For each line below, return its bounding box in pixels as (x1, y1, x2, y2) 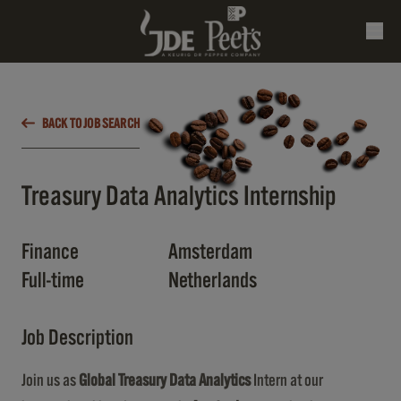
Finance (21, 241, 79, 263)
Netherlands (167, 269, 257, 292)
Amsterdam (167, 241, 252, 263)
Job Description (21, 327, 133, 349)
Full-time (21, 269, 84, 292)
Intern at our (251, 371, 323, 389)
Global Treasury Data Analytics (79, 371, 251, 389)
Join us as (21, 371, 79, 389)
